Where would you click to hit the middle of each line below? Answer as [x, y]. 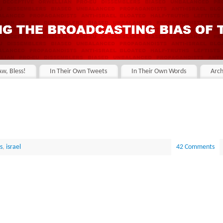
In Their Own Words [159, 72]
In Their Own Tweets [79, 72]
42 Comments [195, 147]
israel [13, 147]
